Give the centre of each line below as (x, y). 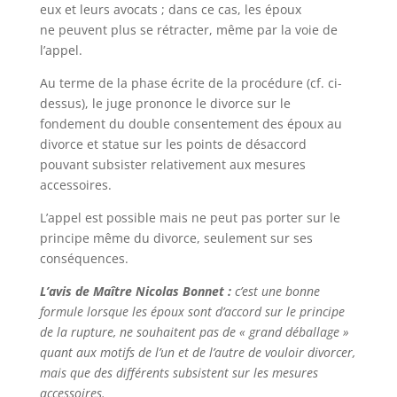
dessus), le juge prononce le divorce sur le (165, 103)
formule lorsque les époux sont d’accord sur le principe (192, 311)
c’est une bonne (277, 291)
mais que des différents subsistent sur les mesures (179, 373)
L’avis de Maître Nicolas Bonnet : (135, 291)
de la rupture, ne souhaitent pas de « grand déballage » (194, 332)
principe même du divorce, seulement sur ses (176, 238)
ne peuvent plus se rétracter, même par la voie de (188, 30)
